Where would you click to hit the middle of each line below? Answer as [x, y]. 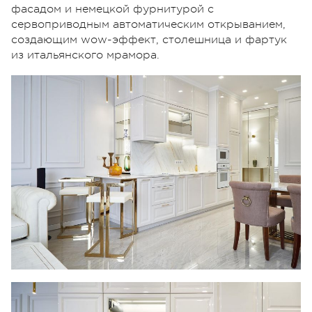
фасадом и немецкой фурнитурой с [112, 9]
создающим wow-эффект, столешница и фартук [149, 39]
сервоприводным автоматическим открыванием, [148, 24]
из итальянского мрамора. [85, 55]
